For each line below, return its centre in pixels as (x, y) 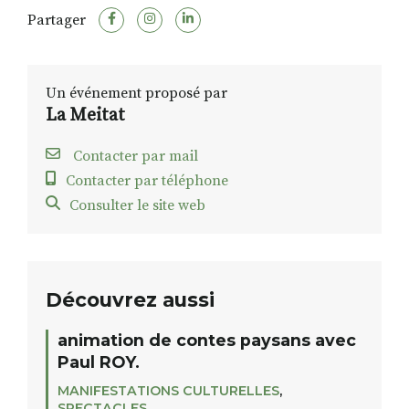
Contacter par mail (134, 157)
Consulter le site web (137, 206)
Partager (57, 21)
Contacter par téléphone (147, 181)
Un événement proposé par (136, 94)
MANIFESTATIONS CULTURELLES (168, 391)
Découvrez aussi (130, 300)
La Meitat (85, 116)
